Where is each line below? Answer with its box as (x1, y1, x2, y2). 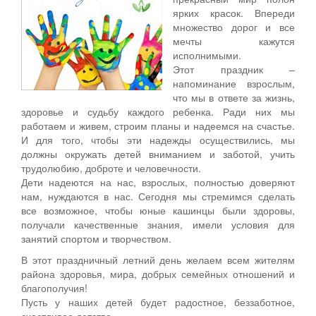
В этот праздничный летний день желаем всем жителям (21, 252, 295, 267)
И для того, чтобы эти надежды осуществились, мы (21, 132, 295, 147)
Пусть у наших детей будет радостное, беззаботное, (21, 294, 295, 309)
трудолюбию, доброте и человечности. (21, 160, 201, 175)
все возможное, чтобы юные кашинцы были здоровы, (21, 202, 295, 217)
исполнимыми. (173, 47, 241, 62)
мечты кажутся (173, 33, 295, 48)
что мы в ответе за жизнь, (173, 90, 295, 104)
